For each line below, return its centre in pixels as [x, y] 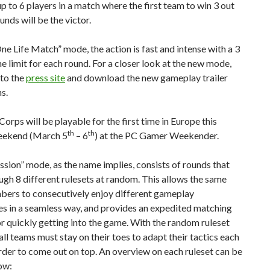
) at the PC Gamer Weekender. [157, 135]
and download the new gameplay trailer [146, 77]
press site [46, 77]
